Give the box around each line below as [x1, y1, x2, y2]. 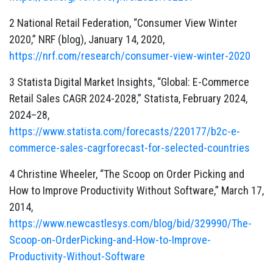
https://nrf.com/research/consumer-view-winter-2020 [9, 49, 250, 62]
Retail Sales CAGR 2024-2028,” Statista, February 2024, [9, 92, 247, 105]
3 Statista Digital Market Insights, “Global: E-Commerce [9, 76, 249, 88]
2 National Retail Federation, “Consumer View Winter [9, 16, 238, 29]
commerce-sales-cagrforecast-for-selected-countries [9, 141, 250, 154]
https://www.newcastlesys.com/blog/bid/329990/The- [9, 217, 252, 230]
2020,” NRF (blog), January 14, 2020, [9, 33, 165, 46]
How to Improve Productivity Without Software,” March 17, [9, 184, 264, 197]
